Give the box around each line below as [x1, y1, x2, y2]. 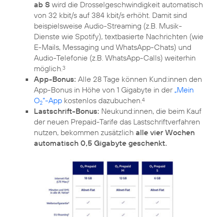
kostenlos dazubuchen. [62, 95, 142, 106]
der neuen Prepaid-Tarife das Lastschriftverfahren [34, 117, 200, 127]
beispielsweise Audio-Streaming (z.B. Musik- [34, 21, 182, 31]
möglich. [34, 63, 62, 74]
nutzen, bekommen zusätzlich [34, 127, 136, 138]
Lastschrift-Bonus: [34, 106, 99, 116]
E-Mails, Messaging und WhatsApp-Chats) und [34, 42, 191, 52]
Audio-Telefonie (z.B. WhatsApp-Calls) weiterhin [34, 53, 196, 63]
